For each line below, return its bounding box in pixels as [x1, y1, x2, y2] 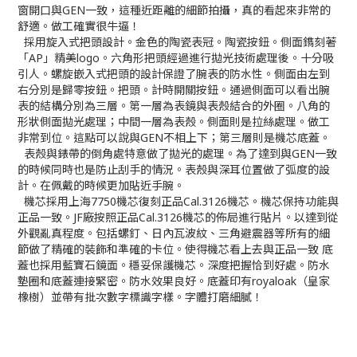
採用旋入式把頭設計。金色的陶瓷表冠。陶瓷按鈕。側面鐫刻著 [18, 34, 336, 49]
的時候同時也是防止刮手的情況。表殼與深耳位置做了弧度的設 [18, 162, 330, 177]
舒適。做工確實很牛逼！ [18, 18, 140, 33]
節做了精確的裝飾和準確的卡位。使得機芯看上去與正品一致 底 [18, 241, 333, 257]
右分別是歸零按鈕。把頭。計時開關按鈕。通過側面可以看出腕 [18, 82, 330, 97]
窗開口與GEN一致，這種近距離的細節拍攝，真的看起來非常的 [18, 2, 331, 18]
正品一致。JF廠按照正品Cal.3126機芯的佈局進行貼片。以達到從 [18, 210, 339, 225]
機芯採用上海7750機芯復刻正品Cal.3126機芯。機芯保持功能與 [18, 194, 339, 209]
